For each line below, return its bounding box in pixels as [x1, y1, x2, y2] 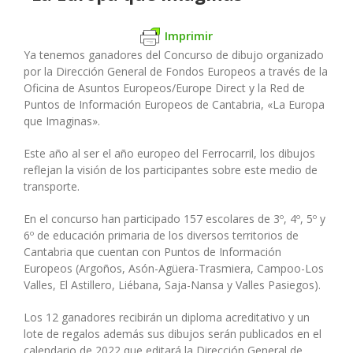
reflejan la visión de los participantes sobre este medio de [24, 162, 318, 178]
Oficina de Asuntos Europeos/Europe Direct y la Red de [24, 80, 305, 96]
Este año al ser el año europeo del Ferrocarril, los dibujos [24, 146, 315, 162]
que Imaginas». [24, 113, 100, 129]
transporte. [24, 179, 80, 195]
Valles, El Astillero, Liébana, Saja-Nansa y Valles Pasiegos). [24, 277, 321, 293]
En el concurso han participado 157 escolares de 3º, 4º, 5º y [24, 211, 325, 227]
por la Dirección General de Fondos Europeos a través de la [24, 64, 328, 80]
